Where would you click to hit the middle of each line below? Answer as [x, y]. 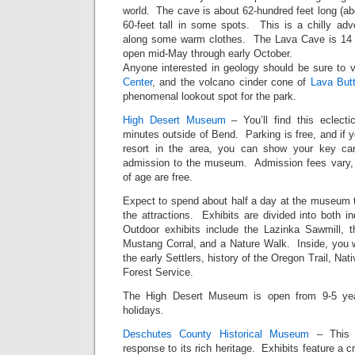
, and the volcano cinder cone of [231, 82]
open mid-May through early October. [209, 53]
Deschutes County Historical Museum [216, 334]
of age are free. [158, 177]
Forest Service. [158, 272]
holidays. [145, 310]
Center [137, 82]
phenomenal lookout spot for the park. [210, 96]
